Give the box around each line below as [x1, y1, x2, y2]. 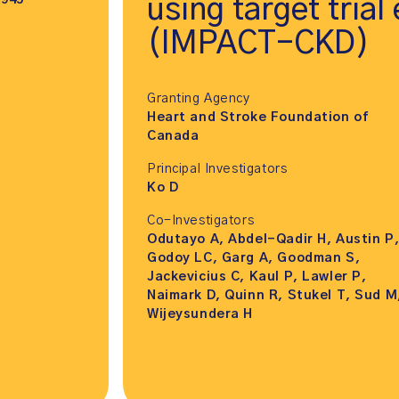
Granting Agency [147, 93, 250, 106]
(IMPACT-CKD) [147, 28, 370, 61]
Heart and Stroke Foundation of [147, 111, 370, 125]
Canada [147, 130, 199, 143]
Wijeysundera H [147, 308, 254, 322]
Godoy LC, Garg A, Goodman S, [147, 252, 361, 265]
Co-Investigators [147, 215, 255, 228]
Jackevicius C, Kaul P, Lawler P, [147, 271, 367, 284]
